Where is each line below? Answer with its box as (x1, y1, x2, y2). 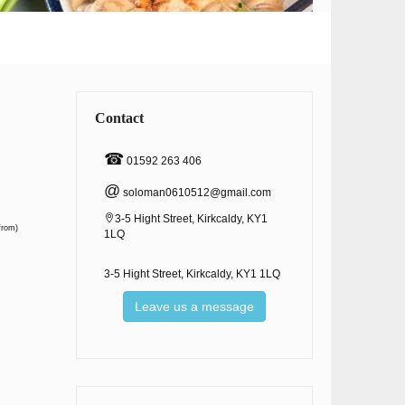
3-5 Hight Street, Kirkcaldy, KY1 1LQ (103, 268, 280, 280)
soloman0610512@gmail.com (122, 186, 271, 199)
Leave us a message (134, 299, 254, 314)
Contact (94, 110, 144, 126)
